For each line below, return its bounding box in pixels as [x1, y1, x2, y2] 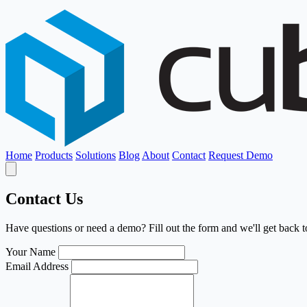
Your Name [5, 245, 56, 258]
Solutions [75, 149, 116, 161]
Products [35, 149, 73, 161]
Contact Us [5, 189, 83, 208]
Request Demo [208, 149, 273, 161]
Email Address [5, 260, 69, 272]
